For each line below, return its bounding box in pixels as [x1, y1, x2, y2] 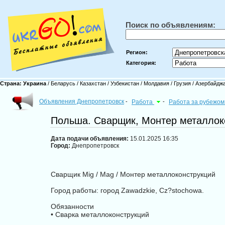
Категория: [126, 60, 156, 66]
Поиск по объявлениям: [126, 21, 215, 29]
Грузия [172, 80, 192, 86]
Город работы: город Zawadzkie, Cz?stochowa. [51, 186, 204, 194]
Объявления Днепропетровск [39, 98, 124, 105]
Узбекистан [109, 80, 141, 86]
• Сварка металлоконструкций [51, 210, 149, 218]
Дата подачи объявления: [51, 135, 129, 142]
